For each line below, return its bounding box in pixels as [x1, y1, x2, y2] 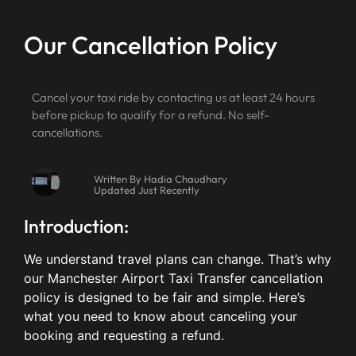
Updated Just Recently [93, 184, 199, 197]
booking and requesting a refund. [24, 327, 224, 344]
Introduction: [24, 215, 129, 238]
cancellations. [32, 125, 103, 141]
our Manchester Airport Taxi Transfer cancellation [24, 270, 323, 287]
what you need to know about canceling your [24, 308, 297, 325]
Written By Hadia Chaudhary [93, 172, 227, 186]
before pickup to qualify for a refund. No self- [32, 107, 269, 123]
